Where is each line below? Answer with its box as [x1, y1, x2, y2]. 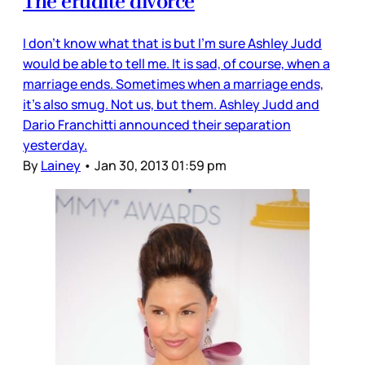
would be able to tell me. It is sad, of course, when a [23, 55, 330, 73]
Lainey [41, 156, 81, 175]
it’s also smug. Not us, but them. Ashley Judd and [23, 95, 319, 114]
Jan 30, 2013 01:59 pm [95, 156, 226, 175]
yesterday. [23, 136, 87, 155]
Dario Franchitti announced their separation [23, 116, 291, 134]
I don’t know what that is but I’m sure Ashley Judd [23, 34, 322, 53]
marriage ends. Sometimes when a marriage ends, [23, 75, 323, 94]
